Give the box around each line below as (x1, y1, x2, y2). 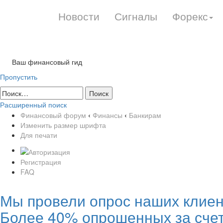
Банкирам (129, 110, 161, 120)
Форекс (172, 8, 208, 23)
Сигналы (114, 8, 157, 23)
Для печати (20, 130, 57, 140)
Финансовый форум (20, 110, 86, 120)
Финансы (93, 110, 122, 120)
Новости (58, 8, 100, 23)
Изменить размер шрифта (20, 120, 106, 130)
